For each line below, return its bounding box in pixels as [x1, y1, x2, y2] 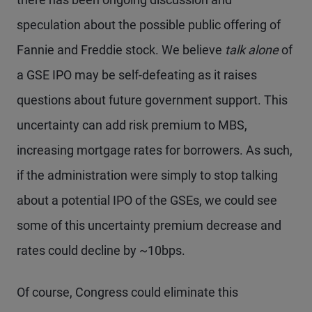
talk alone [225, 42, 281, 57]
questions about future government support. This [17, 93, 288, 107]
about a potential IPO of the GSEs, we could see [17, 193, 277, 208]
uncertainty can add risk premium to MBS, [17, 118, 247, 132]
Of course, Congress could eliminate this [17, 285, 238, 299]
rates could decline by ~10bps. [17, 243, 185, 258]
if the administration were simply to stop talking [17, 168, 278, 182]
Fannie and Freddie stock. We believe [17, 42, 225, 57]
